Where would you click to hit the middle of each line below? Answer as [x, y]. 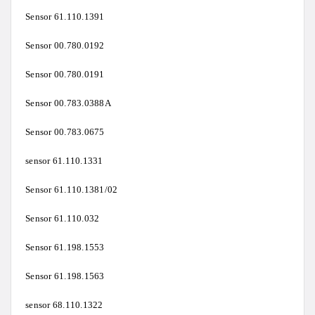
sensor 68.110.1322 [64, 305]
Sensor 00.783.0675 [65, 132]
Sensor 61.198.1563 [65, 276]
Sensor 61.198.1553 [65, 247]
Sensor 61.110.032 [63, 219]
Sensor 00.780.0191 [65, 75]
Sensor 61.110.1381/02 [72, 190]
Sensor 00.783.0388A [68, 103]
